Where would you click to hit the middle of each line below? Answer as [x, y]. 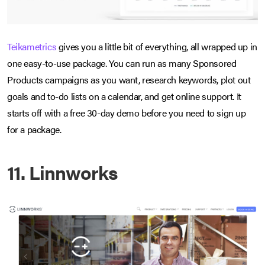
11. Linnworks [62, 172]
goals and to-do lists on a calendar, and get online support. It [124, 96]
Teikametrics [32, 46]
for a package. [34, 129]
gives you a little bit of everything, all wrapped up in [157, 46]
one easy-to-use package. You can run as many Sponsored [122, 63]
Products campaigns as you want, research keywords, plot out [129, 79]
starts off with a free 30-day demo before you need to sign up [127, 112]
